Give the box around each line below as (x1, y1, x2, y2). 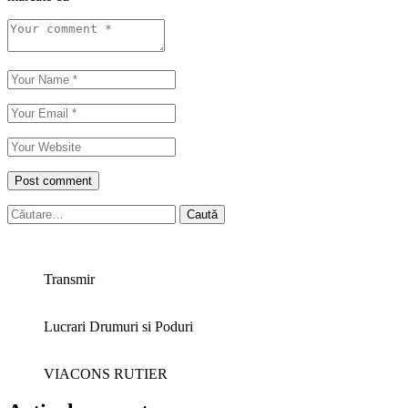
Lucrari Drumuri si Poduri (44, 318, 193, 334)
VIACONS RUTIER (44, 365, 168, 382)
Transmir (44, 270, 95, 287)
